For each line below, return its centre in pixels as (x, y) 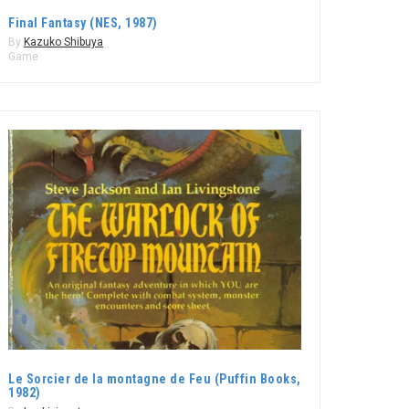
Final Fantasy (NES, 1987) (83, 22)
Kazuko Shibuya (63, 42)
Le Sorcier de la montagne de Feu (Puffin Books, (155, 378)
